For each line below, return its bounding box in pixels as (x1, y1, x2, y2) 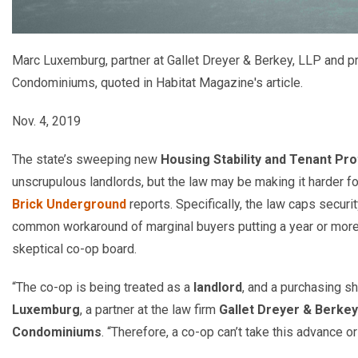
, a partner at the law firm (80, 301, 219, 317)
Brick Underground (12, 196, 126, 212)
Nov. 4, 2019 (12, 113, 81, 129)
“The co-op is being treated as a (12, 279, 193, 295)
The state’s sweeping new (12, 151, 161, 167)
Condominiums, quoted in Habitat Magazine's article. (12, 74, 303, 90)
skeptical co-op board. (12, 241, 137, 257)
